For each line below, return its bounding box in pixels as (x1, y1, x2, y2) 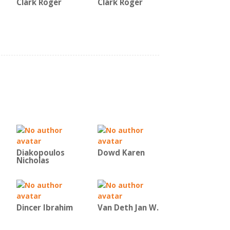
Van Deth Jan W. (98, 202, 159, 213)
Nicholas (16, 155, 49, 166)
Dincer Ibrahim (16, 202, 73, 213)
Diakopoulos (16, 147, 65, 158)
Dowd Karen (98, 147, 145, 158)
